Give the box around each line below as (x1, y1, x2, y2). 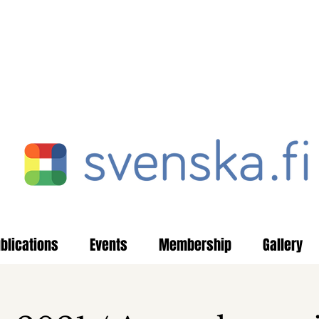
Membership (159, 234, 231, 256)
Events (90, 234, 127, 256)
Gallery (263, 234, 303, 256)
